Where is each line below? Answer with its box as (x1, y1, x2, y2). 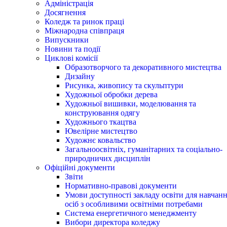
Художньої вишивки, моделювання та (65, 99, 196, 108)
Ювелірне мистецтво (65, 126, 137, 135)
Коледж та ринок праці (45, 17, 124, 26)
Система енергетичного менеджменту (65, 208, 197, 217)
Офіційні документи (45, 163, 115, 172)
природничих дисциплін (65, 154, 150, 163)
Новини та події (45, 44, 100, 53)
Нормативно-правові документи (65, 181, 177, 190)
